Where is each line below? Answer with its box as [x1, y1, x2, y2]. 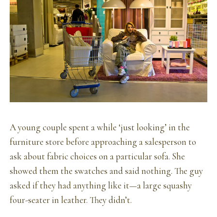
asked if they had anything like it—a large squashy [10, 180, 192, 191]
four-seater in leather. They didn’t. [10, 195, 132, 206]
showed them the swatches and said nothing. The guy [10, 166, 203, 177]
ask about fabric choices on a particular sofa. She [10, 151, 185, 162]
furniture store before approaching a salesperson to [10, 137, 196, 148]
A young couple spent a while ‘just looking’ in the [10, 122, 190, 133]
